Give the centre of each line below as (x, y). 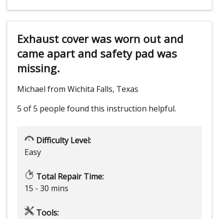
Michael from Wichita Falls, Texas (78, 89)
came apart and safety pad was (97, 54)
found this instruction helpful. (121, 109)
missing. (38, 68)
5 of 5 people (41, 109)
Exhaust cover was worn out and (100, 39)
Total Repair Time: (69, 177)
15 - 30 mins (46, 188)
